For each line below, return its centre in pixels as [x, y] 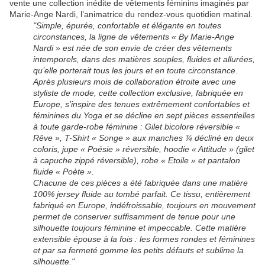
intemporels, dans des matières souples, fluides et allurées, [144, 59]
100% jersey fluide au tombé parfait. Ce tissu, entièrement [142, 194]
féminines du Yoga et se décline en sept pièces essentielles [144, 116]
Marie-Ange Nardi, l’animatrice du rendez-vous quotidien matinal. [131, 14]
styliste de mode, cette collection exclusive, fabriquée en [138, 93]
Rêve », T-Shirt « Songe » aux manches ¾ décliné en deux [143, 138]
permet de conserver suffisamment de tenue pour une [134, 217]
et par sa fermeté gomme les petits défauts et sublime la [138, 251]
